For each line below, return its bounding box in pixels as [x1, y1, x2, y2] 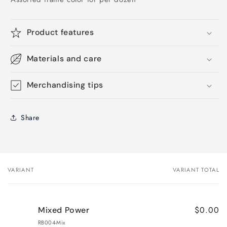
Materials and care [26, 53, 102, 64]
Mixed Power [38, 205, 90, 216]
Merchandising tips [26, 80, 103, 91]
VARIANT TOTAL [173, 166, 219, 174]
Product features [26, 27, 94, 38]
